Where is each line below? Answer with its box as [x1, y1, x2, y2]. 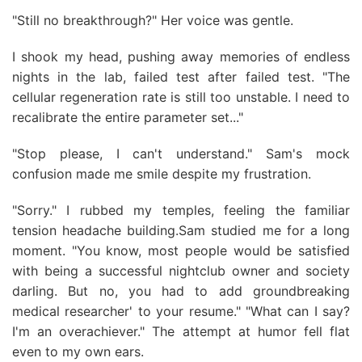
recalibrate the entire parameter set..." [12, 109, 243, 125]
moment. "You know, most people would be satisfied [12, 242, 350, 259]
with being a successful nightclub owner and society [12, 263, 350, 279]
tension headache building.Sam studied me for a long [12, 222, 350, 238]
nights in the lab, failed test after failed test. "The [12, 69, 350, 85]
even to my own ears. [12, 343, 144, 360]
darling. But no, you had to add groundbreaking [12, 283, 350, 299]
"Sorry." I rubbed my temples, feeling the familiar [12, 202, 350, 218]
